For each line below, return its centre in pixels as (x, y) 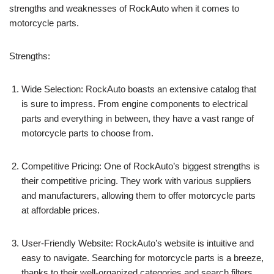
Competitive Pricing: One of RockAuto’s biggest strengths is (141, 166)
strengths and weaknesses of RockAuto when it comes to (124, 9)
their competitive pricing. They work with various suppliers (136, 181)
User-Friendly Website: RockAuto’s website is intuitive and (138, 243)
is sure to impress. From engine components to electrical (135, 104)
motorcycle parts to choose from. (87, 133)
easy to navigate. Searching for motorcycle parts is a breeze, (143, 258)
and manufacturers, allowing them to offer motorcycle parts (139, 196)
